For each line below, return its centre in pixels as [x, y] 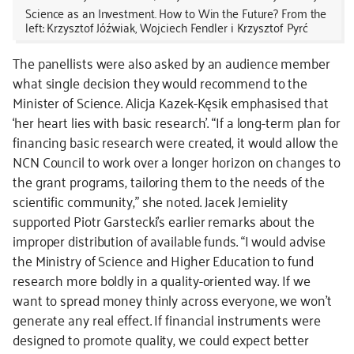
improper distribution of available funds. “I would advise [169, 240]
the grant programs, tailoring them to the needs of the [169, 181]
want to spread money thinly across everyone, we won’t [172, 299]
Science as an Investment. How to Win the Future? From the [176, 13]
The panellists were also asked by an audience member [171, 62]
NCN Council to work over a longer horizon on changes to [177, 161]
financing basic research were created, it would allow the [176, 141]
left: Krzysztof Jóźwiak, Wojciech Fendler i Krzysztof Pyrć [167, 27]
